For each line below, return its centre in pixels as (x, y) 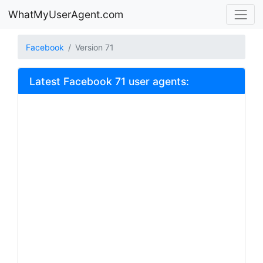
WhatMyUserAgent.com (66, 14)
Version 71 (95, 47)
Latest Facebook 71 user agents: (109, 81)
